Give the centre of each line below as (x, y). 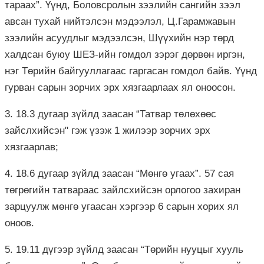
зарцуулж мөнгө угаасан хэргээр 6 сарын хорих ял (122, 207)
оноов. (19, 223)
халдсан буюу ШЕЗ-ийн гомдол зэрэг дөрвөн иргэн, (125, 55)
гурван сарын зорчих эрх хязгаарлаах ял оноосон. (120, 88)
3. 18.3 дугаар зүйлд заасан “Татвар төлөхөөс (110, 114)
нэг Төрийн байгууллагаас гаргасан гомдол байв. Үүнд (131, 71)
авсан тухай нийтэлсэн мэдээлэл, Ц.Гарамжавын (120, 22)
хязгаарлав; (32, 147)
